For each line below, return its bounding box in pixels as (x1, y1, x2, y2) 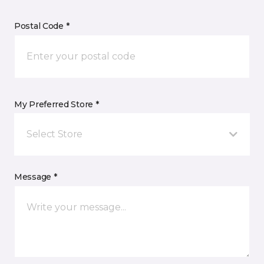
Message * (14, 171, 57, 182)
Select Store (27, 128, 83, 140)
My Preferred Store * (14, 99, 99, 110)
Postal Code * (14, 21, 70, 31)
